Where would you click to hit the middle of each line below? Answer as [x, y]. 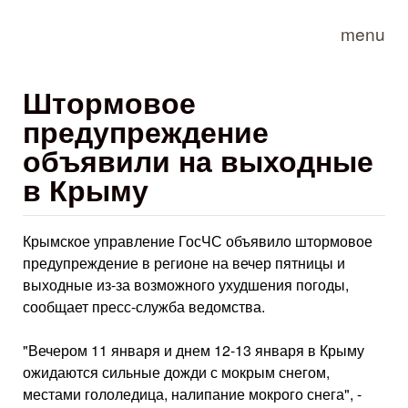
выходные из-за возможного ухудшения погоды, [186, 285]
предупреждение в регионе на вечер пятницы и [184, 263]
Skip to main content [182, 14]
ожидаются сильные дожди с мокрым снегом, [176, 372]
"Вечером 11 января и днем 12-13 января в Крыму [194, 350]
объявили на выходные [198, 160]
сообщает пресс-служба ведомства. [144, 306]
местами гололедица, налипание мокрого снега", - [192, 394]
